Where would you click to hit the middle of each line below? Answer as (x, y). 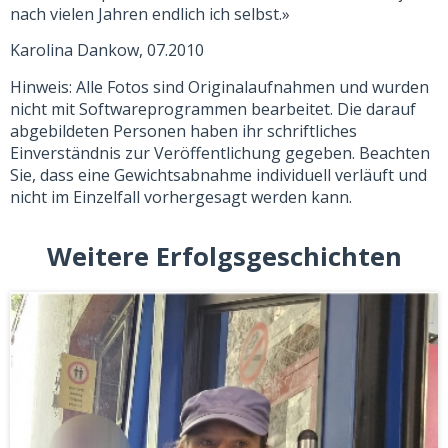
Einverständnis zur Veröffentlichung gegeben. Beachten (220, 152)
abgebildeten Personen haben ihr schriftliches (183, 130)
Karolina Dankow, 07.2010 (107, 50)
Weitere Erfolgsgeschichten (224, 257)
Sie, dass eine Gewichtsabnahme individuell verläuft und (218, 174)
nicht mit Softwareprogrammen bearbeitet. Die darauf (213, 108)
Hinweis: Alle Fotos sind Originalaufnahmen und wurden (219, 86)
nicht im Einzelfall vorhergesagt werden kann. (181, 196)
